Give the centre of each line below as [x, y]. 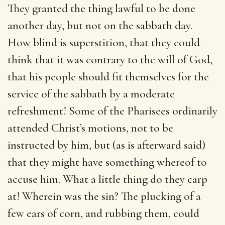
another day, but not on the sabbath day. [100, 25]
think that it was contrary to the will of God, [110, 60]
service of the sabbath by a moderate [91, 94]
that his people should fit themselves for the [108, 77]
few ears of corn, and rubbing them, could [103, 213]
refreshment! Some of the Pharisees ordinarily [113, 111]
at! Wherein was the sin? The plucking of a [104, 196]
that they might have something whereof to [107, 162]
